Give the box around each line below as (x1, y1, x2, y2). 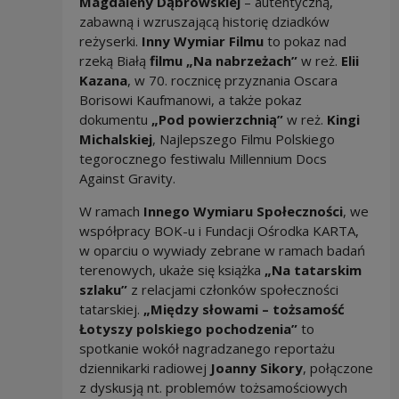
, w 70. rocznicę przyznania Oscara (126, 71, 338, 90)
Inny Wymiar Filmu (141, 32, 264, 51)
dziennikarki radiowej (78, 359, 210, 378)
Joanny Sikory (209, 359, 303, 378)
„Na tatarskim (264, 261, 362, 280)
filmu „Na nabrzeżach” (149, 52, 297, 70)
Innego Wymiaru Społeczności (142, 202, 343, 221)
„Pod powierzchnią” (151, 110, 283, 129)
